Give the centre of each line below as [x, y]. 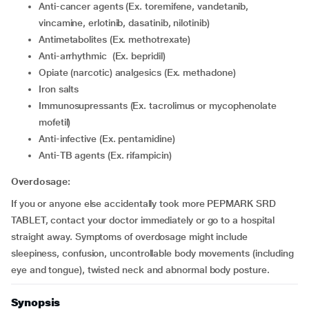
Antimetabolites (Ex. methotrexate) [118, 39]
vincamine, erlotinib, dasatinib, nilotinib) [124, 23]
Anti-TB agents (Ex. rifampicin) [108, 155]
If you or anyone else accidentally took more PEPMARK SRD [143, 203]
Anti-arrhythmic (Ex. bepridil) [105, 56]
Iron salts [60, 89]
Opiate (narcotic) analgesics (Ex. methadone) [141, 72]
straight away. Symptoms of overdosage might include [129, 237]
